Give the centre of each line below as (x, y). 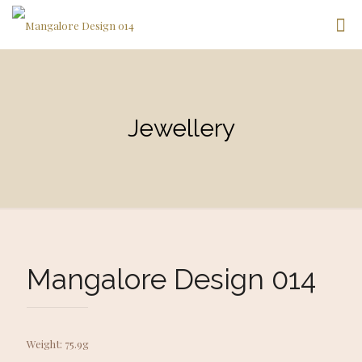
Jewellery (181, 128)
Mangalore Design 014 (171, 279)
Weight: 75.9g (58, 344)
